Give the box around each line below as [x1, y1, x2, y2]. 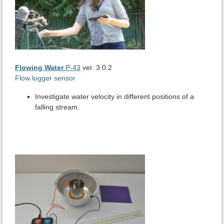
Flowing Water [15, 63, 63, 72]
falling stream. [35, 103, 79, 111]
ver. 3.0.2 [80, 63, 112, 72]
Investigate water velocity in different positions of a [35, 92, 194, 101]
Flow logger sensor [15, 74, 75, 82]
